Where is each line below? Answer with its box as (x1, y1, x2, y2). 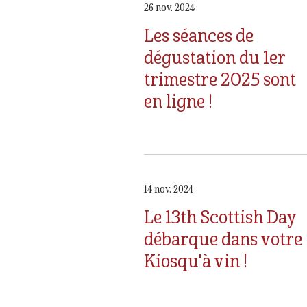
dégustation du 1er (144, 46, 285, 68)
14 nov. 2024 (144, 184, 193, 195)
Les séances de (144, 24, 254, 46)
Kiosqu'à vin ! (144, 249, 247, 271)
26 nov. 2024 (144, 2, 195, 14)
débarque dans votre (144, 228, 302, 249)
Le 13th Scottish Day (144, 206, 296, 228)
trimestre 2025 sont (144, 68, 296, 90)
